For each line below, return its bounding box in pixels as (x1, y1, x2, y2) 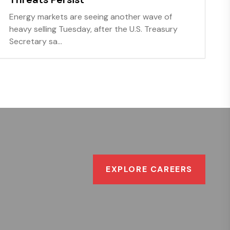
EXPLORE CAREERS (106, 164, 193, 175)
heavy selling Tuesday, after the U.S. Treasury (9, 24, 178, 35)
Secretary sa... (9, 36, 63, 47)
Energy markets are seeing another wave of (9, 11, 172, 23)
